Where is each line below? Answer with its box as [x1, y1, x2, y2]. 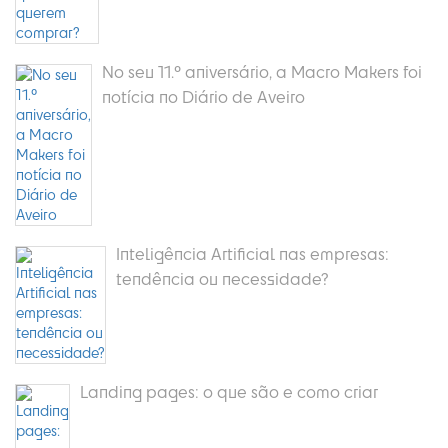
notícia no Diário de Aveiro [102, 86, 305, 108]
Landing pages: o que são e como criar [80, 381, 378, 403]
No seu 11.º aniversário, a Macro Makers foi [102, 61, 422, 83]
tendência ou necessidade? [116, 268, 329, 290]
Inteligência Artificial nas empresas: [116, 243, 389, 265]
